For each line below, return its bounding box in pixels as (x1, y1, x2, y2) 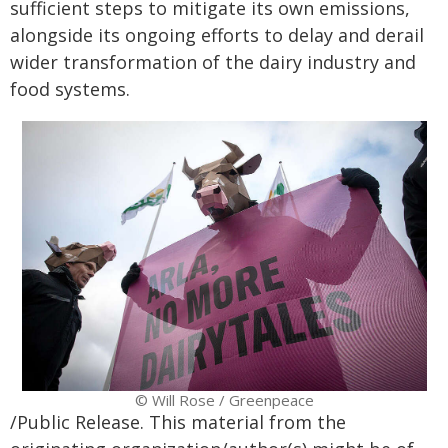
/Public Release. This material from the (10, 409, 346, 434)
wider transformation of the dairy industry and (10, 49, 416, 74)
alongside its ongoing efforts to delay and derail (10, 22, 424, 47)
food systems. (10, 76, 130, 101)
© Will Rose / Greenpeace (134, 389, 314, 410)
